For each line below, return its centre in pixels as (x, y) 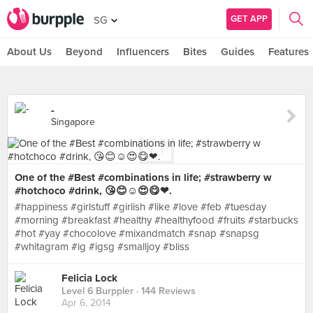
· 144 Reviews (165, 291)
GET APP (249, 19)
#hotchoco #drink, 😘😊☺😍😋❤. (93, 191)
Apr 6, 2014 (86, 303)
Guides (238, 52)
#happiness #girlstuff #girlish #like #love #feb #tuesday (140, 207)
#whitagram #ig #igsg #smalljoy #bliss (102, 247)
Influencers (143, 52)
